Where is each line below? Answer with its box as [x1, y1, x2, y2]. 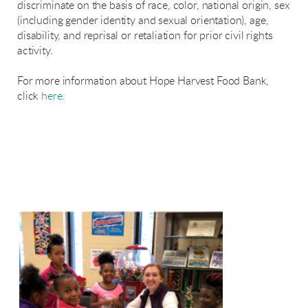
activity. [17, 45, 53, 56]
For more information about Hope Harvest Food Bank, [17, 75, 269, 87]
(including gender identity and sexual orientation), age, [17, 14, 269, 26]
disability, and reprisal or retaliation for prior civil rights [17, 30, 273, 41]
